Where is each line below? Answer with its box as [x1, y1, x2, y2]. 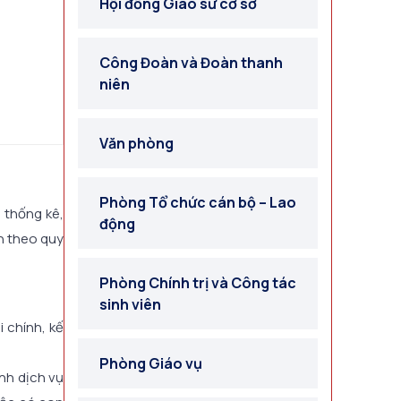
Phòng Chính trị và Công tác [99, 273, 296, 293]
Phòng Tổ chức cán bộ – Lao [99, 192, 296, 212]
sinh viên [99, 294, 161, 314]
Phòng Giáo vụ [99, 354, 202, 373]
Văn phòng [99, 133, 174, 153]
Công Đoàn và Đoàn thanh [99, 53, 283, 73]
